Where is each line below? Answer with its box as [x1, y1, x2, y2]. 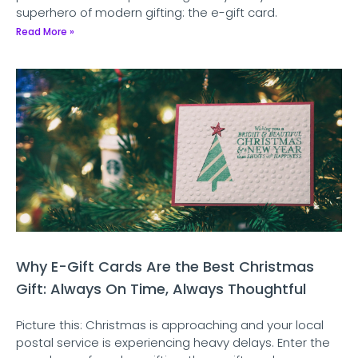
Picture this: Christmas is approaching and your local [16, 316, 324, 334]
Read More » [16, 25, 74, 39]
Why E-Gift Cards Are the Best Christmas [16, 257, 314, 277]
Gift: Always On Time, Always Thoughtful [16, 279, 306, 300]
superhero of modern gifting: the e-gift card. [16, 4, 277, 22]
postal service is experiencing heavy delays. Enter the [16, 334, 330, 352]
